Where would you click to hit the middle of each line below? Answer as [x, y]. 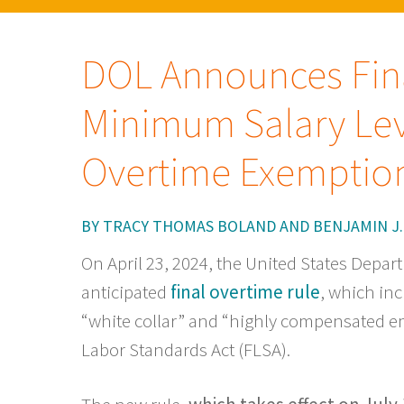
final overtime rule [245, 291]
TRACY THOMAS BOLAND [189, 225]
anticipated [126, 291]
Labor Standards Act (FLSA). [186, 349]
